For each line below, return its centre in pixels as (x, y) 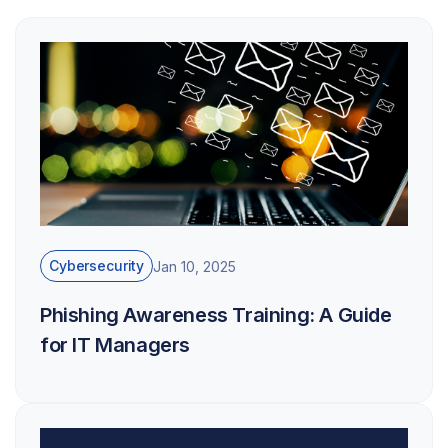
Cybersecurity (97, 265)
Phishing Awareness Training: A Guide (216, 315)
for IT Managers (115, 345)
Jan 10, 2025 (195, 266)
